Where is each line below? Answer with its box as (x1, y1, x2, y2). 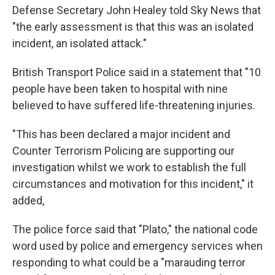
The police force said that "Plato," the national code (12, 223, 258, 236)
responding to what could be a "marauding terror (12, 256, 246, 269)
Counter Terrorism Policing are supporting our (12, 144, 234, 157)
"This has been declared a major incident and (12, 128, 230, 141)
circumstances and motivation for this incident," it (12, 177, 254, 190)
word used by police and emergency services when (12, 239, 263, 252)
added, (12, 194, 44, 207)
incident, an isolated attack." (12, 37, 147, 50)
